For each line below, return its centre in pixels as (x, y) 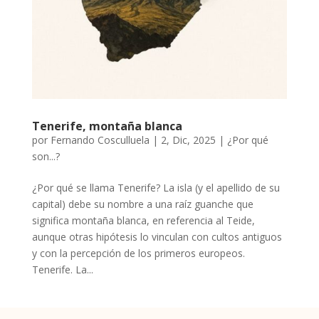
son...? (46, 156)
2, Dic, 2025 (188, 140)
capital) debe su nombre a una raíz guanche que (142, 204)
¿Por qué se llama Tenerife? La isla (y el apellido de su (156, 187)
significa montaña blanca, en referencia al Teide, (143, 220)
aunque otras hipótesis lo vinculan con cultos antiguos (157, 236)
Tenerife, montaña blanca (107, 126)
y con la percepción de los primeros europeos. (138, 253)
